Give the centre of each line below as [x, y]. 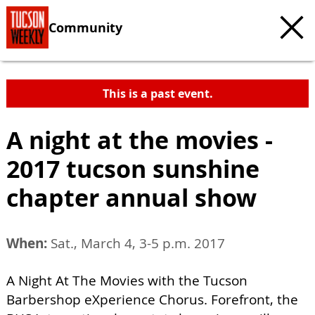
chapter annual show [131, 198]
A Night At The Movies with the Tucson [127, 281]
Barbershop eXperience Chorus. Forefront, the [152, 300]
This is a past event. [157, 94]
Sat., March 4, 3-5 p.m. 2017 [136, 243]
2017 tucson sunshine [133, 169]
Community [85, 27]
